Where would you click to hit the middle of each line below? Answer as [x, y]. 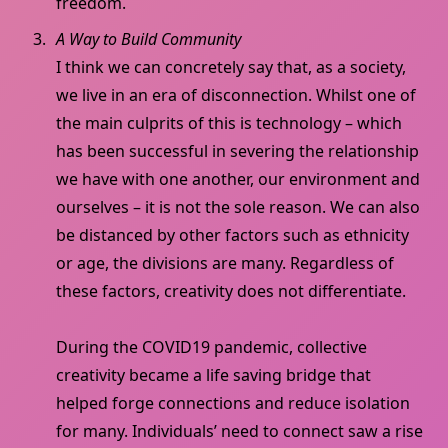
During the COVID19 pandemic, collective [211, 347]
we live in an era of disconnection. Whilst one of [236, 95]
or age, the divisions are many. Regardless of [225, 263]
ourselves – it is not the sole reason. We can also [238, 207]
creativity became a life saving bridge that [213, 375]
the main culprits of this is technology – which [229, 123]
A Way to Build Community [148, 39]
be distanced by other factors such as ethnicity [232, 235]
